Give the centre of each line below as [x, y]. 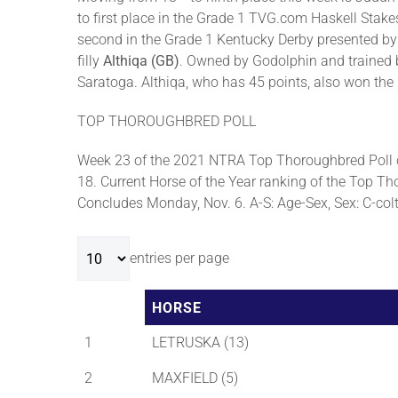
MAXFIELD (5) [195, 378]
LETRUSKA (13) [200, 343]
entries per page [179, 259]
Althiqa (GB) [141, 61]
